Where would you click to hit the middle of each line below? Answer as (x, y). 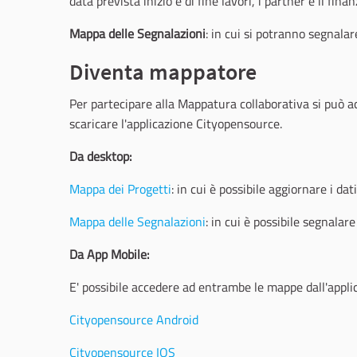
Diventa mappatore (163, 72)
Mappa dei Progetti (120, 189)
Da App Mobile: (109, 254)
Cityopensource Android (134, 320)
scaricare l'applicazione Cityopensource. (176, 124)
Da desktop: (100, 156)
